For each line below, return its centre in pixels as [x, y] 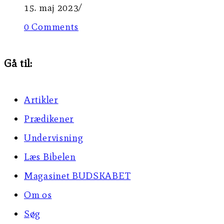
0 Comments [51, 26]
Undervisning [54, 137]
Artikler [41, 99]
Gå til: [18, 63]
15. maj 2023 [51, 7]
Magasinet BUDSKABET [77, 175]
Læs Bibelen [50, 156]
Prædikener [49, 118]
